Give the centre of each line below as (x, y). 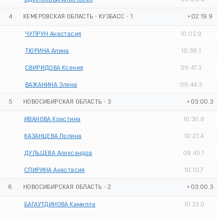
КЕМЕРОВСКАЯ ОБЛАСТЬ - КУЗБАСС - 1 (78, 16)
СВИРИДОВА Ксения (54, 68)
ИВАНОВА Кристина (53, 119)
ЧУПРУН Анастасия (53, 34)
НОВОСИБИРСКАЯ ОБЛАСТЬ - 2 (67, 187)
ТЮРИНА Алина (47, 51)
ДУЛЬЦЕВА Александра (58, 153)
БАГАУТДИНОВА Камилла (60, 204)
